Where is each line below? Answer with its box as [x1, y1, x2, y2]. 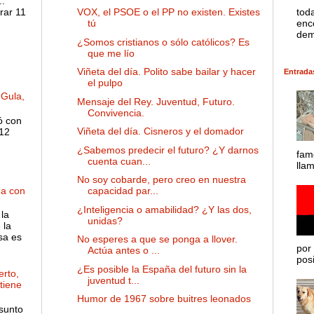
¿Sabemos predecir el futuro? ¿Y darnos [76, 144, 259, 156]
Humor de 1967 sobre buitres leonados [76, 293, 251, 305]
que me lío [87, 47, 135, 59]
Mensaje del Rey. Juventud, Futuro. [76, 95, 235, 107]
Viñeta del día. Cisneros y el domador [76, 125, 244, 137]
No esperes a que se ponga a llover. [76, 233, 238, 245]
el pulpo [87, 77, 123, 89]
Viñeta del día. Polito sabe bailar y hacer [76, 66, 256, 78]
